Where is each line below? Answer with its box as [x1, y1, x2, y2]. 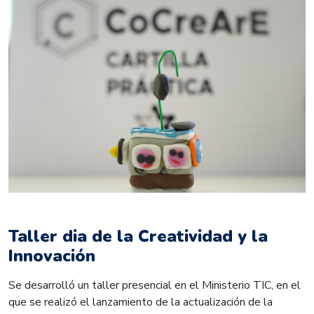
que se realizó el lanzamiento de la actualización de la [8, 294, 273, 310]
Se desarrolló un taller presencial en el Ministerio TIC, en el [8, 277, 301, 293]
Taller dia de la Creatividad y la [8, 224, 268, 247]
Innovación [8, 244, 95, 267]
